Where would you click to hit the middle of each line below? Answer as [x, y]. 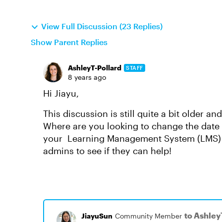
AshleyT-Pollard [95, 68]
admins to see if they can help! [109, 151]
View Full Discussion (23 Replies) [102, 26]
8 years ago [87, 77]
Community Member [148, 216]
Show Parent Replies [69, 42]
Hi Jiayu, [61, 93]
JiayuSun [97, 216]
